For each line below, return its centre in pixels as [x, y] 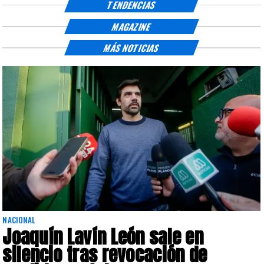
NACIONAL [19, 220]
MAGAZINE [132, 26]
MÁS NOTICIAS [131, 47]
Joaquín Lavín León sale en [103, 237]
